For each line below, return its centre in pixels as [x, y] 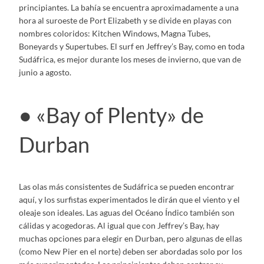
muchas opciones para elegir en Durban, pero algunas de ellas [131, 239]
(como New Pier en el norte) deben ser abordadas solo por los [131, 252]
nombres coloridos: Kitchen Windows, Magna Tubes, [115, 34]
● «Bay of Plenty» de [111, 115]
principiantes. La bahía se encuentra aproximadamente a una [129, 8]
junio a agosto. [45, 72]
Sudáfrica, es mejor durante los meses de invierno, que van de [130, 60]
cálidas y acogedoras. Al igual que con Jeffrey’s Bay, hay [119, 226]
